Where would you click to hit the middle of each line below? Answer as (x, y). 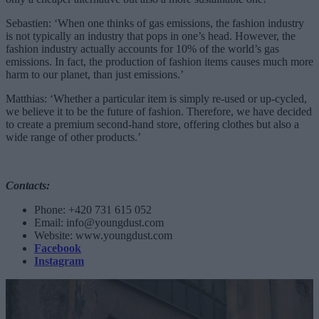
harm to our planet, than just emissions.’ (95, 74)
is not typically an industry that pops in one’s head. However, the (151, 36)
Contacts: (28, 185)
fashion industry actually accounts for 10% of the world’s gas (142, 48)
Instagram (59, 261)
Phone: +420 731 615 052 (93, 209)
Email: (50, 222)
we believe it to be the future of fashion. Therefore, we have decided (159, 111)
